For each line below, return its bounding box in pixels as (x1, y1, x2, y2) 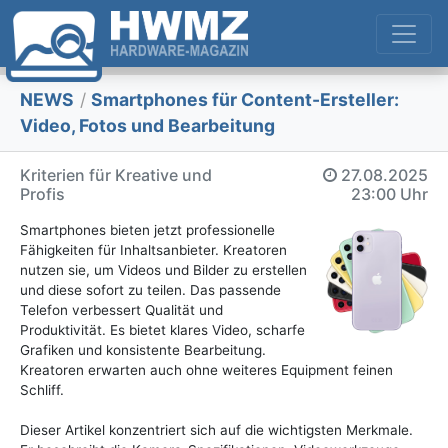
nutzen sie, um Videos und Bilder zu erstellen (20, 262, 307, 279)
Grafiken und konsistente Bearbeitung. (20, 342, 266, 359)
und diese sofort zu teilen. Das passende (20, 282, 281, 299)
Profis (20, 184, 65, 205)
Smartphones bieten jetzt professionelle (20, 222, 275, 239)
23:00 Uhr (351, 184, 428, 205)
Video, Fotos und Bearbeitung (20, 115, 275, 137)
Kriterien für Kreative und (20, 165, 212, 186)
